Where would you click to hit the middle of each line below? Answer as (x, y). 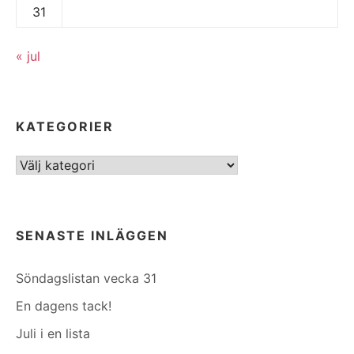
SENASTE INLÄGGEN (92, 235)
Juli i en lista (53, 333)
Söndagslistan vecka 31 (86, 278)
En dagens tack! (64, 305)
